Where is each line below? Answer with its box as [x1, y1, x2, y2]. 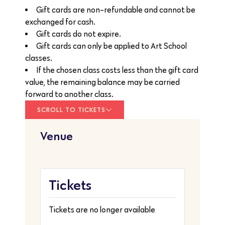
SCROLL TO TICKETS [37, 105, 105, 114]
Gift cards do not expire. [36, 29, 121, 39]
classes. [25, 53, 52, 63]
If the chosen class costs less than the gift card [36, 65, 198, 75]
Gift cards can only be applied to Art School [36, 41, 187, 51]
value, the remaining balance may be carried [25, 77, 180, 87]
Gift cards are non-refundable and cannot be [36, 5, 195, 15]
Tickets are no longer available [49, 204, 155, 214]
